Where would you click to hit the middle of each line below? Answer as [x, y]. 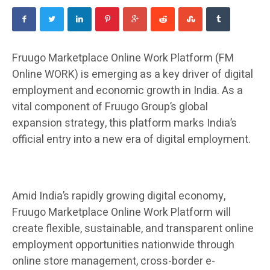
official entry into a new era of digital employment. [131, 140]
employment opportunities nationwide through [123, 245]
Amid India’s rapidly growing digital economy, [119, 196]
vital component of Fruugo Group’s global [110, 107]
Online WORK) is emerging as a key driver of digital [133, 75]
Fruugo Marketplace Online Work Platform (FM [123, 58]
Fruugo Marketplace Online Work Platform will [121, 213]
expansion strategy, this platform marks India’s [124, 124]
